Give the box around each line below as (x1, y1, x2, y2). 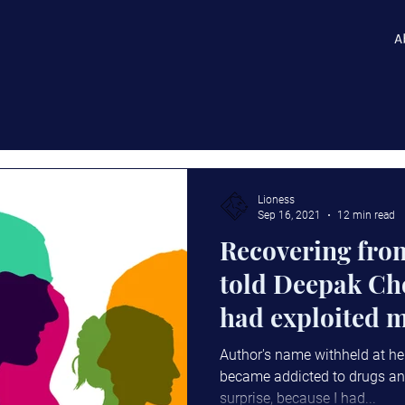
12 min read (337, 208, 395, 221)
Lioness (258, 193, 295, 207)
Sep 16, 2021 (258, 208, 321, 221)
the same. (220, 334, 331, 368)
